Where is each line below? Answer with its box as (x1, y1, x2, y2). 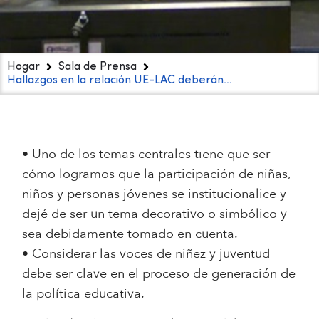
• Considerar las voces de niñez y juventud (22, 244, 271, 263)
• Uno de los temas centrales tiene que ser (22, 145, 271, 163)
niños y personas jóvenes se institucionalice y (22, 184, 287, 203)
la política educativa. (22, 284, 145, 303)
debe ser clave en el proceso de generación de (22, 264, 296, 283)
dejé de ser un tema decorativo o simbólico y (22, 204, 288, 223)
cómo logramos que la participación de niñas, (22, 164, 291, 183)
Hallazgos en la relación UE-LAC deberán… (7, 74, 232, 86)
